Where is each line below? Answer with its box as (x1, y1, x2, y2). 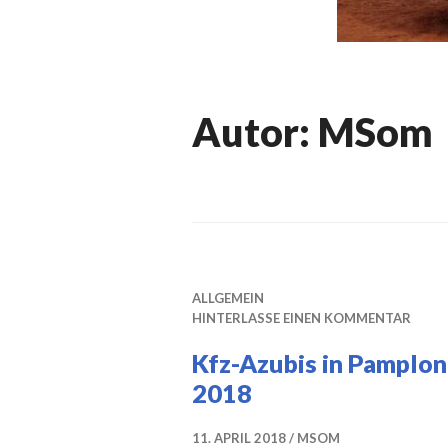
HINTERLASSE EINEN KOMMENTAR (192, 310, 411, 326)
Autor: (192, 109, 318, 155)
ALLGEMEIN (192, 290, 264, 306)
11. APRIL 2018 (192, 430, 286, 446)
